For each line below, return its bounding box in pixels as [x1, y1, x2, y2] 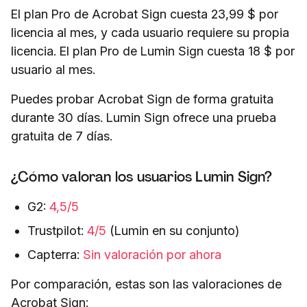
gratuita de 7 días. [11, 129, 112, 144]
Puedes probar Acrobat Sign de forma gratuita [11, 92, 273, 107]
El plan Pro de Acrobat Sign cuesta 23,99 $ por [11, 7, 278, 22]
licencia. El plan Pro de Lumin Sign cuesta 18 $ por [11, 44, 295, 59]
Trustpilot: [27, 223, 87, 238]
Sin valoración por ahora [83, 247, 221, 262]
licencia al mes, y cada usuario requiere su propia [11, 25, 289, 40]
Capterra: [27, 247, 83, 262]
